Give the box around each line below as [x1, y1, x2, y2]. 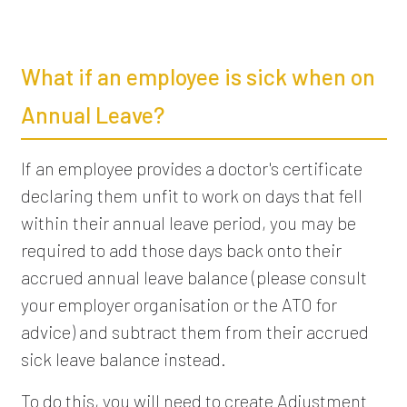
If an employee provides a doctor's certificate [20, 156, 362, 179]
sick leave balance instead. [20, 347, 226, 370]
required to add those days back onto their [20, 238, 342, 261]
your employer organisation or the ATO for [20, 293, 337, 315]
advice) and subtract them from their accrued [20, 320, 369, 342]
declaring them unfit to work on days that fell [20, 184, 362, 206]
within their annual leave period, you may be [20, 211, 356, 233]
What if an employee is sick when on [20, 62, 375, 90]
